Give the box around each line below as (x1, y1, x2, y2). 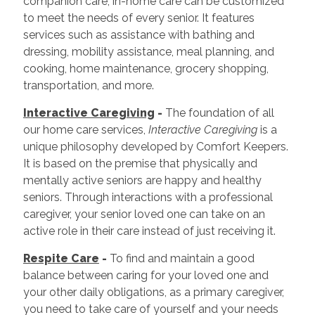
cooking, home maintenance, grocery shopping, (22, 61, 269, 75)
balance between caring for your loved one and (22, 268, 269, 282)
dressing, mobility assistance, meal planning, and (22, 44, 274, 58)
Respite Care (22, 251, 99, 265)
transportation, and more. (22, 78, 154, 92)
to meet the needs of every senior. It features (22, 11, 255, 25)
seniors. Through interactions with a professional (22, 190, 273, 204)
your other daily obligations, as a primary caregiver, (22, 285, 284, 299)
